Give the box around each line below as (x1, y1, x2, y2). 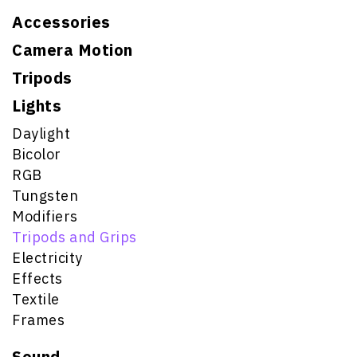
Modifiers (12, 206, 78, 226)
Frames (12, 310, 65, 329)
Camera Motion (12, 38, 133, 61)
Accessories (12, 10, 111, 33)
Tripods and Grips (12, 227, 137, 246)
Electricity (12, 248, 83, 267)
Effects (12, 269, 63, 288)
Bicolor (12, 144, 61, 163)
